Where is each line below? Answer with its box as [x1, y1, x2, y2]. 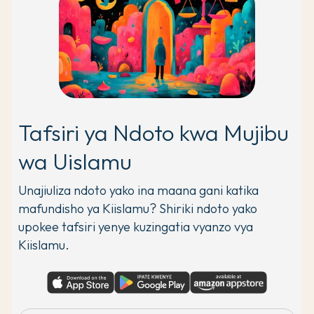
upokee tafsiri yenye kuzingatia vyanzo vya [18, 218, 253, 235]
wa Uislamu [18, 146, 132, 175]
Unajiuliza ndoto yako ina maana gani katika [18, 182, 259, 198]
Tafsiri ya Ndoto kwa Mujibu [18, 118, 289, 146]
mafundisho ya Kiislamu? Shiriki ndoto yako [18, 200, 257, 217]
